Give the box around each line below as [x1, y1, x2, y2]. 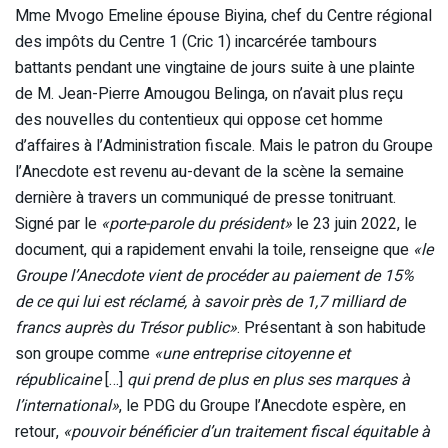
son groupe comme [15, 342, 154, 367]
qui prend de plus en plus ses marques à [123, 368, 410, 393]
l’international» [15, 394, 119, 419]
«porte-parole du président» [101, 212, 292, 237]
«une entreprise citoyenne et [154, 342, 350, 367]
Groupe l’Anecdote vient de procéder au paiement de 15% [15, 264, 414, 289]
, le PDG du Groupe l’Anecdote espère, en [119, 394, 406, 419]
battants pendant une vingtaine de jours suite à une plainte [15, 56, 415, 81]
